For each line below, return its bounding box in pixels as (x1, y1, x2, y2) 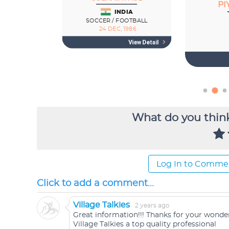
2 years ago (135, 202, 170, 209)
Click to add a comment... (37, 179, 154, 188)
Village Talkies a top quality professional (73, 221, 216, 228)
